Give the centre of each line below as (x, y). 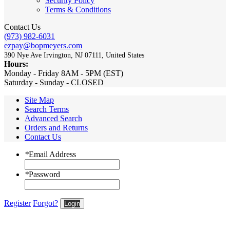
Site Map (39, 100)
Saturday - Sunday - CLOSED (54, 83)
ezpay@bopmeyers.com (43, 46)
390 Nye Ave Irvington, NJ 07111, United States (74, 55)
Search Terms (47, 109)
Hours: (16, 64)
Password (44, 175)
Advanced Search (53, 119)
